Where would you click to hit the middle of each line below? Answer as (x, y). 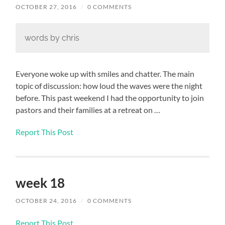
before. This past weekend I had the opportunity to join (110, 98)
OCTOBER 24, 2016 (46, 201)
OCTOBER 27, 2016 (46, 7)
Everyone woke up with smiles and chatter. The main (105, 74)
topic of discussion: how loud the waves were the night (109, 86)
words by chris (52, 38)
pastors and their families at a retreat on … (88, 110)
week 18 (40, 183)
